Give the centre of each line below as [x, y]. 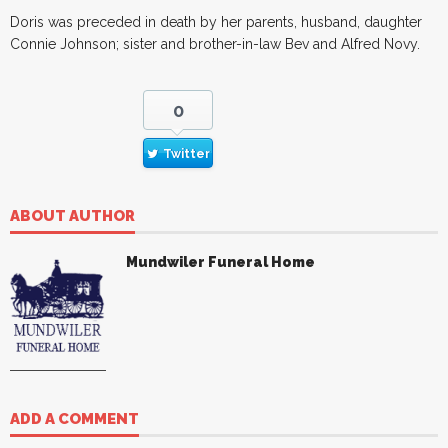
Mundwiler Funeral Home [220, 261]
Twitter [186, 153]
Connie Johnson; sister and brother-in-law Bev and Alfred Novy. [215, 43]
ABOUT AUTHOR [72, 215]
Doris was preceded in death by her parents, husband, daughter [216, 21]
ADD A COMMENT [74, 418]
